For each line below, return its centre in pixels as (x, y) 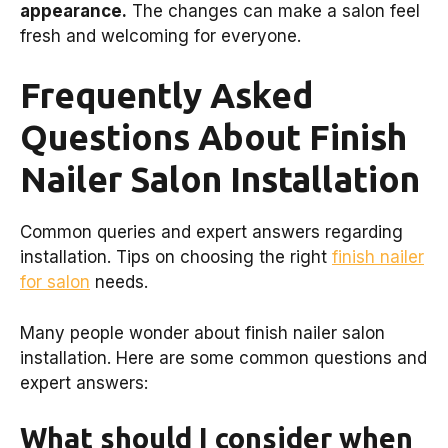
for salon (55, 282)
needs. (119, 282)
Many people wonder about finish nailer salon (202, 332)
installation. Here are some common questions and (223, 357)
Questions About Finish (213, 137)
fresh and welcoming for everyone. (160, 35)
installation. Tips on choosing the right (176, 257)
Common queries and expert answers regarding (211, 232)
